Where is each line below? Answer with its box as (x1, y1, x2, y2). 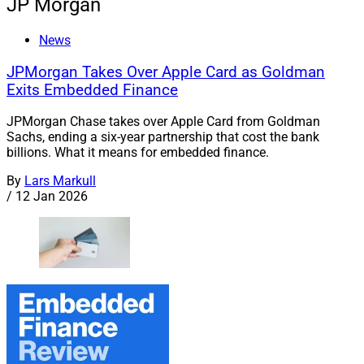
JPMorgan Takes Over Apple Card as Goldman (6, 63, 325, 81)
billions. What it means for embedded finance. (6, 145, 269, 161)
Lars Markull (24, 173, 96, 189)
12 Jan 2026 (15, 188, 88, 205)
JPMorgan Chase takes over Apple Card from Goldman (6, 114, 320, 130)
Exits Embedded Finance (6, 80, 178, 99)
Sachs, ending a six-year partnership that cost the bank (6, 129, 319, 145)
